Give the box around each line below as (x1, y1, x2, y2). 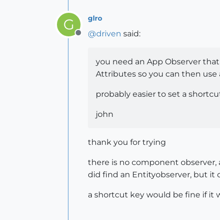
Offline (78, 33, 104, 43)
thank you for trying (88, 137, 166, 147)
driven (96, 29, 121, 38)
